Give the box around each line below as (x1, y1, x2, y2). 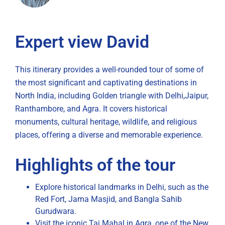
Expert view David (15, 32, 149, 52)
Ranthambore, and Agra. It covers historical (15, 103, 167, 114)
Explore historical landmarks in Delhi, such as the (35, 182, 208, 192)
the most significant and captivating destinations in (15, 77, 197, 87)
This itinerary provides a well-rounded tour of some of (15, 64, 204, 74)
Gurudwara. (35, 206, 76, 216)
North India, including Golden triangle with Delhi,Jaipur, (15, 90, 208, 100)
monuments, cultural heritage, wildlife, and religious (15, 117, 197, 127)
